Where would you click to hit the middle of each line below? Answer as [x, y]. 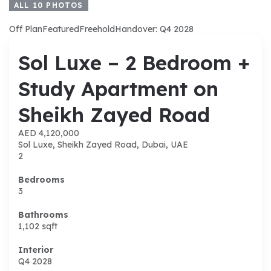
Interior [36, 250]
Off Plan [26, 29]
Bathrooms [43, 214]
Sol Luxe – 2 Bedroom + [134, 62]
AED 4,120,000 [49, 133]
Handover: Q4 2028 [154, 29]
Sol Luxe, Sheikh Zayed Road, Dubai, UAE [103, 144]
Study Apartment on [118, 88]
